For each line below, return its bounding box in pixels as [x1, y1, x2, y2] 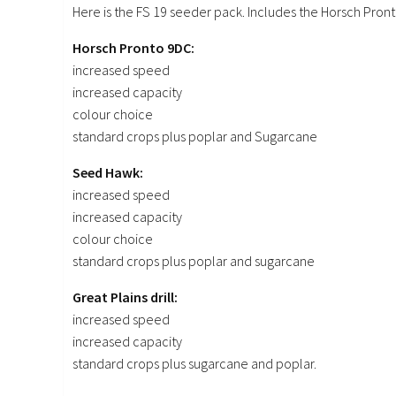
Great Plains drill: [72, 288, 178, 307]
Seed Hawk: [72, 164, 143, 182]
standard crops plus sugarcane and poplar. [72, 354, 316, 373]
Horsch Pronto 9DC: [72, 39, 194, 57]
